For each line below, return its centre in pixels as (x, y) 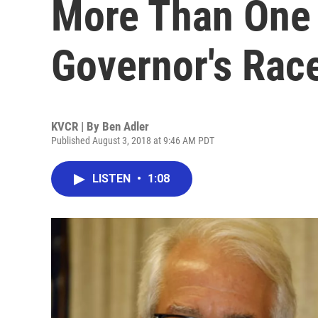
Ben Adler (126, 126)
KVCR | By (77, 126)
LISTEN (113, 179)
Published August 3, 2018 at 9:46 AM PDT (133, 141)
